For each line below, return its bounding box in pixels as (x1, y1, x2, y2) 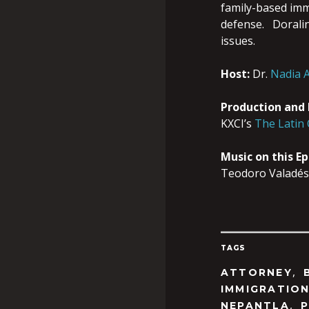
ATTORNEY (221, 266, 292, 279)
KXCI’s (221, 115, 255, 131)
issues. (221, 32, 255, 48)
